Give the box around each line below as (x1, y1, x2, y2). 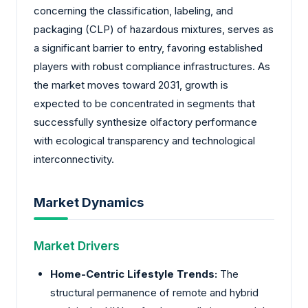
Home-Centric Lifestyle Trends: (50, 267, 217, 280)
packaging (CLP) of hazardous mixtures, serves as (34, 23, 274, 36)
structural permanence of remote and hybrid (50, 285, 258, 299)
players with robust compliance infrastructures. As (34, 60, 270, 74)
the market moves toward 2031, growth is (34, 78, 228, 92)
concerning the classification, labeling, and (34, 4, 233, 18)
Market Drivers (34, 238, 120, 253)
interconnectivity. (34, 153, 114, 166)
